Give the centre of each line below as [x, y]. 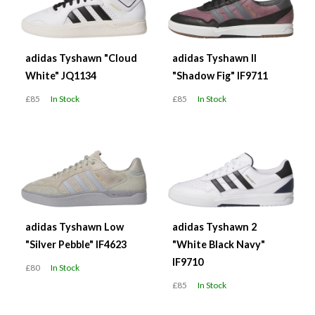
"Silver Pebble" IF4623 [76, 244]
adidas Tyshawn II [214, 58]
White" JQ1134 [61, 75]
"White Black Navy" [219, 244]
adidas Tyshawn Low [75, 226]
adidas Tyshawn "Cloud [81, 58]
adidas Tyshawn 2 [214, 226]
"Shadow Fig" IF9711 [220, 75]
